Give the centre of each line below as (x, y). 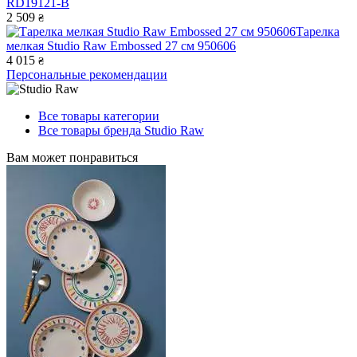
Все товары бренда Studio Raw (121, 130)
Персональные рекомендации (87, 74)
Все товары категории (99, 116)
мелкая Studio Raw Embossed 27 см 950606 (121, 45)
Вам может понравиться (72, 157)
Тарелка (318, 31)
